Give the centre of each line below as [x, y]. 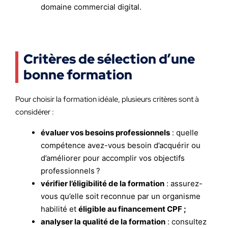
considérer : [35, 112]
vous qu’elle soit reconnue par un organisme [121, 196]
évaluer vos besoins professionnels [105, 133]
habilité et [60, 209]
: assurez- [183, 183]
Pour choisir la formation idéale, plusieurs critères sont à [107, 99]
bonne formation [78, 75]
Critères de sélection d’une [109, 59]
